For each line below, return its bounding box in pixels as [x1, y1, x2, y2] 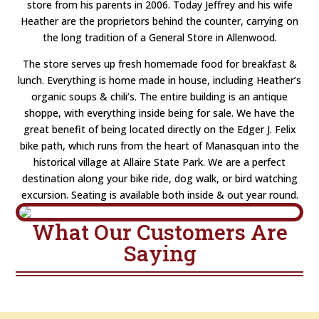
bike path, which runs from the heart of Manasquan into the [20, 138, 299, 152]
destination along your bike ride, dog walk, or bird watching [21, 171, 298, 185]
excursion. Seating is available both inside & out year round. [21, 187, 298, 202]
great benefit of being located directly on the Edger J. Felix [23, 122, 296, 136]
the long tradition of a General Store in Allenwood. [42, 30, 277, 44]
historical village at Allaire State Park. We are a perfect [33, 155, 286, 169]
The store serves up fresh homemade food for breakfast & [22, 56, 297, 70]
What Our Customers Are [31, 217, 288, 246]
